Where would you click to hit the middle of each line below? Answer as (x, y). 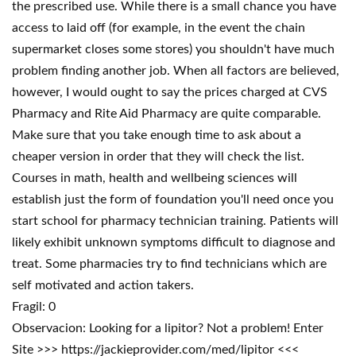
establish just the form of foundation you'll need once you (173, 199)
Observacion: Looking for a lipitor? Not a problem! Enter (168, 328)
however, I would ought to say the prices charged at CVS (170, 92)
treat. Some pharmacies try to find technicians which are (169, 264)
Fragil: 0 (34, 307)
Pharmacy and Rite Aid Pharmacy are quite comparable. (166, 114)
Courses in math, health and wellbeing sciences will (155, 178)
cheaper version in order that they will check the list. (158, 157)
